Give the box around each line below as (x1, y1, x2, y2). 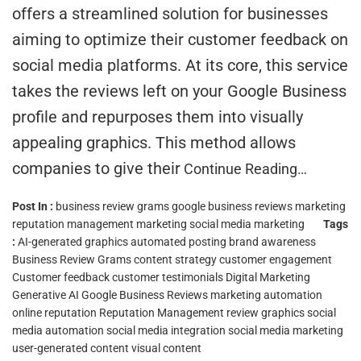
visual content (131, 341, 201, 355)
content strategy (134, 252, 217, 266)
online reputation (12, 305, 97, 319)
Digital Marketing (226, 270, 310, 284)
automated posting (131, 234, 226, 248)
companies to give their (12, 158, 180, 178)
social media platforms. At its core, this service (12, 55, 348, 75)
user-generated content (12, 341, 129, 355)
